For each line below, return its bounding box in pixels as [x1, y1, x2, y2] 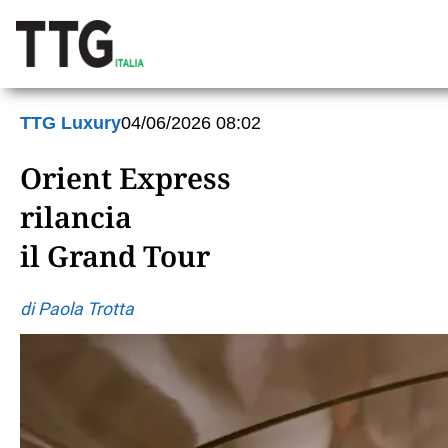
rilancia [20, 196, 132, 236]
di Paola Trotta [20, 298, 134, 319]
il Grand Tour [20, 235, 210, 275]
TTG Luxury [20, 113, 121, 133]
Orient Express [20, 157, 231, 197]
